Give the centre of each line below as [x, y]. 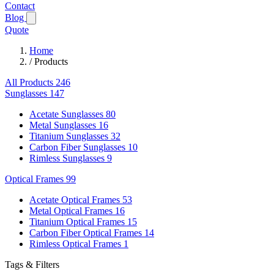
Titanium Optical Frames [77, 222]
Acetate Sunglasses [66, 114]
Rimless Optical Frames [75, 244]
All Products [29, 82]
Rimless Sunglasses [67, 158]
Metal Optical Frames [71, 211]
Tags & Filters [32, 265]
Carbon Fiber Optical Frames [86, 233]
